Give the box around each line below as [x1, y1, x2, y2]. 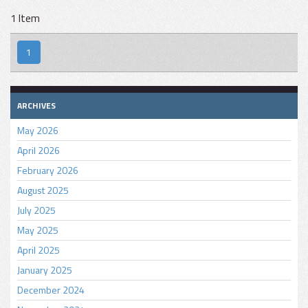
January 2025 [17, 263, 72, 278]
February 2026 [17, 163, 78, 178]
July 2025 [17, 203, 56, 218]
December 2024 [17, 283, 85, 298]
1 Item [10, 10, 40, 27]
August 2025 [17, 183, 69, 198]
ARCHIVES [17, 99, 56, 113]
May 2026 [17, 123, 58, 138]
